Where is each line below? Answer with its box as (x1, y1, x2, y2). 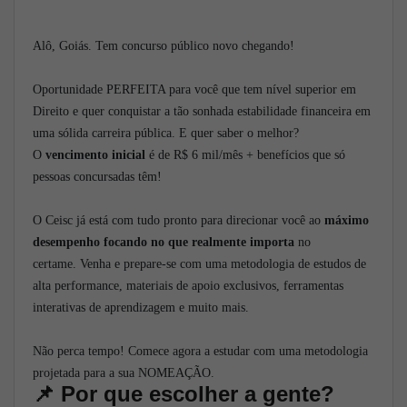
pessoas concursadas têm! (33, 169, 165, 184)
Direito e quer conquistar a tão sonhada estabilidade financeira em (33, 104, 371, 118)
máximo (324, 213, 369, 227)
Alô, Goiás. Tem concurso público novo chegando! (33, 38, 294, 53)
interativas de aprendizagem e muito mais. (33, 300, 249, 314)
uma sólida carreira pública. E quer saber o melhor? (33, 125, 299, 140)
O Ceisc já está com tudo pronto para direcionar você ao (33, 213, 324, 227)
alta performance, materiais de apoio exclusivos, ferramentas (33, 278, 343, 293)
